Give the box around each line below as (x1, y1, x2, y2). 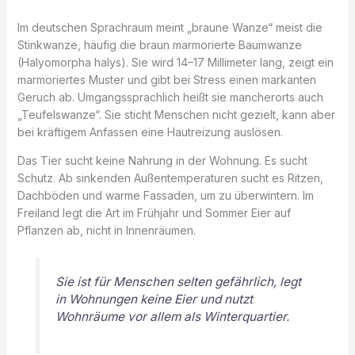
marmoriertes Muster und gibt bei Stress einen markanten (17, 73, 316, 86)
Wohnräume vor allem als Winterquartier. (55, 309, 289, 325)
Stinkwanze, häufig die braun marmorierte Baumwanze (17, 38, 302, 52)
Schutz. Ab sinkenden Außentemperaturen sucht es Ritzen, (17, 171, 323, 185)
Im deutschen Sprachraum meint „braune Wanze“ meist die (17, 21, 323, 34)
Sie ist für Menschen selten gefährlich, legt (55, 274, 301, 290)
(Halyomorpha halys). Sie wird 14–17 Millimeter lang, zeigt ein (17, 55, 334, 69)
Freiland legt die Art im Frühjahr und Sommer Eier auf (17, 206, 291, 219)
